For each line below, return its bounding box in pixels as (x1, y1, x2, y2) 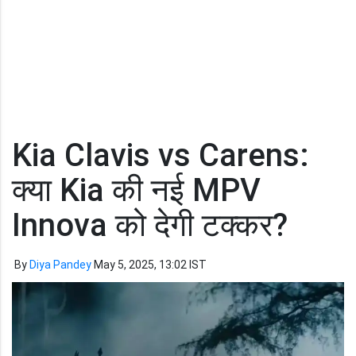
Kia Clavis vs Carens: (12, 137, 309, 174)
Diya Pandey (29, 258, 91, 271)
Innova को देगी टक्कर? (12, 207, 288, 244)
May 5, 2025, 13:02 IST (94, 258, 207, 271)
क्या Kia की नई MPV (12, 172, 261, 209)
